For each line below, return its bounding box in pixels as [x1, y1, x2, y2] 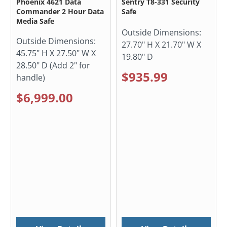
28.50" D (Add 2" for [16, 59, 91, 71]
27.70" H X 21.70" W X [122, 39, 201, 50]
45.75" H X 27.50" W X [16, 47, 96, 59]
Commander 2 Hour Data [16, 6, 104, 16]
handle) [16, 71, 46, 83]
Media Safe [16, 16, 55, 26]
